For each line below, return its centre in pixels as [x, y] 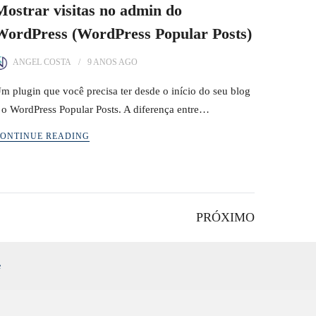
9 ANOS [102, 62]
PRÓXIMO [225, 217]
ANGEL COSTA [42, 62]
